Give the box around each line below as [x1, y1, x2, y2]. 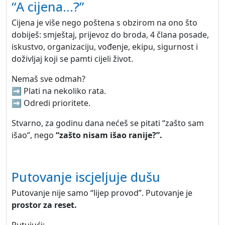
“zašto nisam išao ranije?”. [56, 130, 162, 141]
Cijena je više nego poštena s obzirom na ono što [12, 17, 197, 28]
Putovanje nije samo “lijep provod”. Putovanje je [12, 187, 192, 198]
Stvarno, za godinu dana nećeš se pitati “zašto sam [12, 118, 204, 129]
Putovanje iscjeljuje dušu [12, 168, 160, 185]
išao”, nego [12, 130, 56, 141]
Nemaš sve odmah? [12, 73, 85, 84]
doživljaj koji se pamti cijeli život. [12, 53, 133, 64]
